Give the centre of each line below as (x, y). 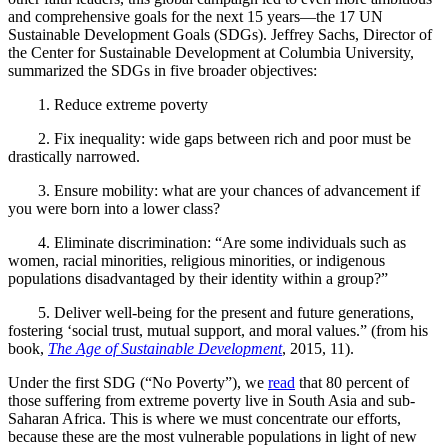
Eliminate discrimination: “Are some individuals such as (230, 243)
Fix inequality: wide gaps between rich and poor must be (232, 139)
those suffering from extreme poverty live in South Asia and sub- (211, 401)
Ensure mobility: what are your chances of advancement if (237, 191)
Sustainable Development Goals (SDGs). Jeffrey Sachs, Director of (220, 35)
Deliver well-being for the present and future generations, (234, 313)
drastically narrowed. (74, 157)
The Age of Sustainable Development (165, 349)
